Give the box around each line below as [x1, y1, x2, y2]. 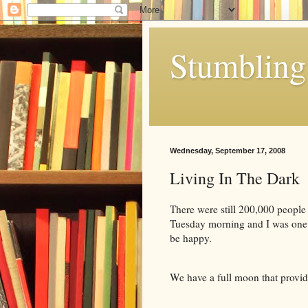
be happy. [170, 230, 212, 245]
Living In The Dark [170, 167, 300, 189]
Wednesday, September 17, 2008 [170, 146, 285, 155]
